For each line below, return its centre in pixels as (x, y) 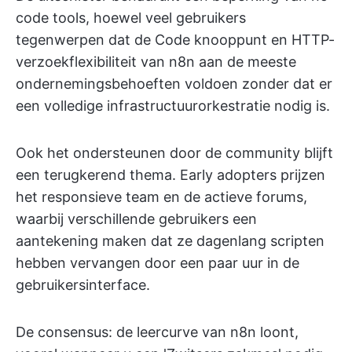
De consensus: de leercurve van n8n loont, (157, 332)
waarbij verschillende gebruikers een (136, 218)
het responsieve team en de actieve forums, (161, 196)
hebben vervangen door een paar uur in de (158, 262)
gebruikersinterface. (83, 284)
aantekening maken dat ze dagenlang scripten (170, 240)
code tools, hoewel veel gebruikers (131, 17)
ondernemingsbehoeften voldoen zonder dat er (174, 83)
